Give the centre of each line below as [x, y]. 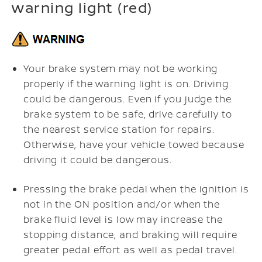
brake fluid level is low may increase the [123, 219]
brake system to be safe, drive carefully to [128, 114]
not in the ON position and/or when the [122, 204]
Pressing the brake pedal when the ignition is [136, 189]
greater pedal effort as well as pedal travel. [130, 250]
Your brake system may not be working [121, 68]
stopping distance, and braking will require [130, 235]
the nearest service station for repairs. [119, 129]
